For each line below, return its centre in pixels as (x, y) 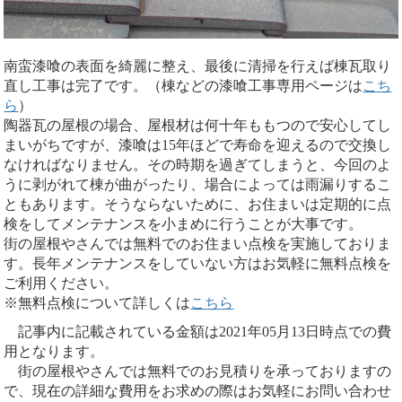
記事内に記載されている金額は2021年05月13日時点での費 (198, 331)
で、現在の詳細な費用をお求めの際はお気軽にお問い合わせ (198, 390)
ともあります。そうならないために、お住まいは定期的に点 (198, 204)
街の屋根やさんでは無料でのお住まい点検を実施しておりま (198, 243)
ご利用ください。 (61, 283)
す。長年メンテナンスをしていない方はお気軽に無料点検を (198, 263)
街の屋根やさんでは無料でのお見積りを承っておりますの (198, 371)
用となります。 (54, 351)
